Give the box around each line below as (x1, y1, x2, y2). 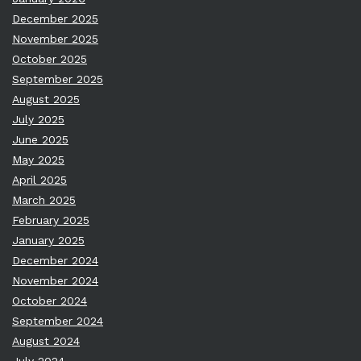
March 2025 (12, 193, 76, 207)
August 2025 (12, 93, 80, 106)
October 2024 (12, 294, 87, 308)
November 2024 (12, 274, 98, 288)
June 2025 (12, 133, 68, 147)
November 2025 (12, 32, 98, 46)
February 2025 (12, 214, 89, 227)
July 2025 (12, 113, 64, 127)
